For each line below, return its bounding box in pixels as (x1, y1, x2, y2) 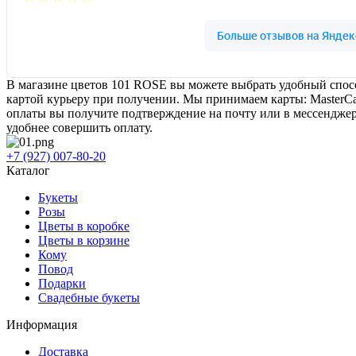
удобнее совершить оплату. (6, 120, 153, 134)
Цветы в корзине (38, 233, 130, 247)
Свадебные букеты (38, 290, 140, 304)
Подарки (38, 276, 86, 290)
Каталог (6, 163, 50, 177)
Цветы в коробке (38, 219, 130, 233)
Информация (6, 317, 77, 331)
